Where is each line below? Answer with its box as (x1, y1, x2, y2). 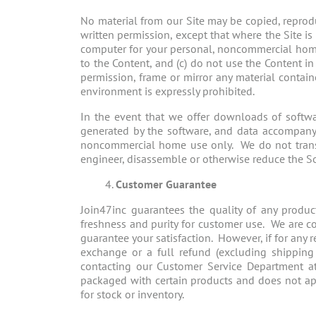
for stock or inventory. (80, 287, 184, 302)
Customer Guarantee (116, 177, 217, 192)
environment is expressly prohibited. (80, 84, 257, 99)
